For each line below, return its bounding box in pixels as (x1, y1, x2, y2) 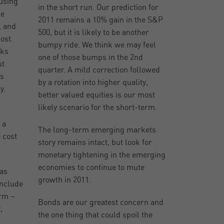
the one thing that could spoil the (38, 211, 153, 219)
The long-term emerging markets (38, 126, 156, 134)
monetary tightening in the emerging (38, 151, 166, 159)
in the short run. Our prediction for (38, 3, 159, 12)
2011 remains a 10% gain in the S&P (38, 16, 163, 24)
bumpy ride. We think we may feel (38, 41, 156, 49)
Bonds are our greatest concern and (38, 198, 164, 207)
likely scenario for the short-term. (38, 103, 157, 112)
